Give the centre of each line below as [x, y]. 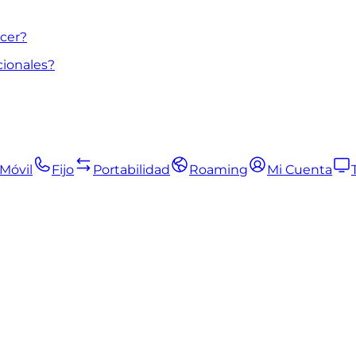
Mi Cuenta [300, 169]
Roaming [219, 169]
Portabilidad [132, 169]
